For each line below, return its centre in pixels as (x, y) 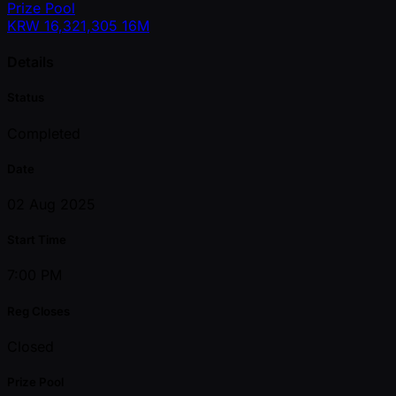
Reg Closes (38, 311)
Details (30, 62)
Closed (30, 346)
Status (26, 98)
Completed (44, 133)
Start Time (37, 240)
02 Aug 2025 (51, 204)
